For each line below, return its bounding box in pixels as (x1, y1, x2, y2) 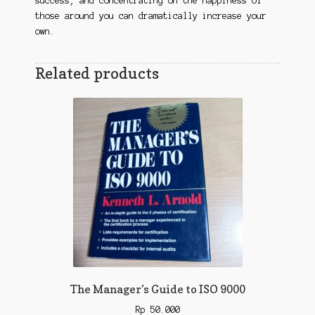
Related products (34, 63, 159, 82)
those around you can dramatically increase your (34, 11, 266, 20)
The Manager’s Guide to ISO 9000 (70, 282, 245, 297)
